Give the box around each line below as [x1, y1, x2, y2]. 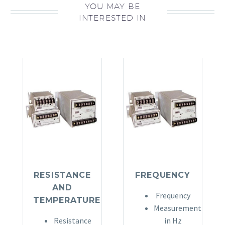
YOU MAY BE [85, 1, 140, 12]
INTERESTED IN [78, 13, 147, 23]
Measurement [154, 202, 201, 213]
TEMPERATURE [33, 195, 100, 205]
